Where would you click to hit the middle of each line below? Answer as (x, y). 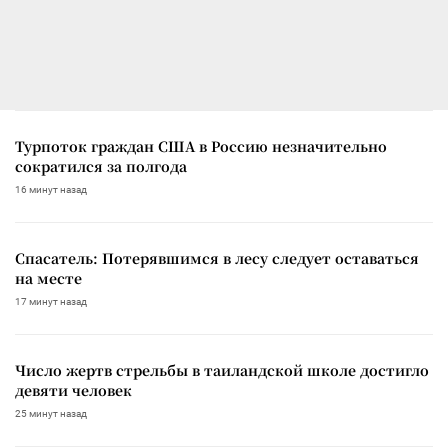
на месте (48, 277)
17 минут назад (51, 301)
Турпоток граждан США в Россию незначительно (201, 145)
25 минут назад (51, 413)
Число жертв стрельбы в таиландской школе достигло (222, 369)
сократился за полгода (101, 165)
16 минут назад (51, 189)
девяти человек (73, 389)
